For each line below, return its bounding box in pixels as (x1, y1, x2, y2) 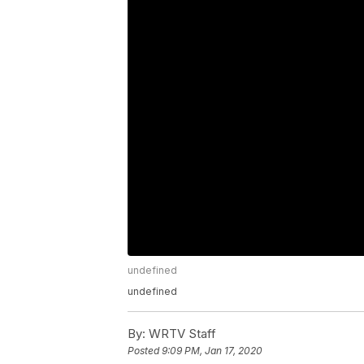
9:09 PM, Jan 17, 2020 (162, 344, 262, 357)
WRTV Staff (145, 326, 216, 342)
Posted (128, 344, 162, 357)
